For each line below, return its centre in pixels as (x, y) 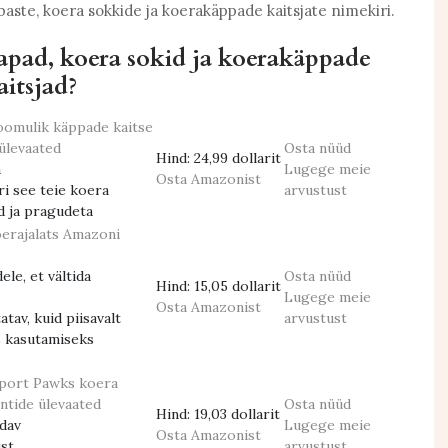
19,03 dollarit (237, 414)
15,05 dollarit (237, 286)
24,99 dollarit (237, 158)
